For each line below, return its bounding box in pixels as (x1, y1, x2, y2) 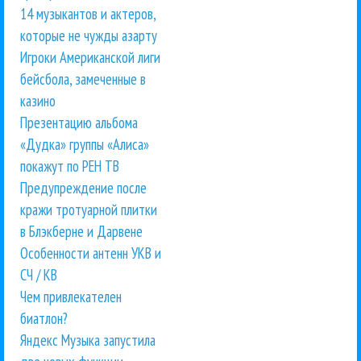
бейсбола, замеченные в (20, 69, 146, 89)
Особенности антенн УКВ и (20, 243, 161, 263)
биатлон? (20, 309, 68, 329)
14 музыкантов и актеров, (20, 4, 156, 24)
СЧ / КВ (20, 265, 57, 285)
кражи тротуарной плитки (20, 200, 157, 220)
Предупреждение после (20, 178, 147, 198)
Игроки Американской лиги (20, 48, 160, 68)
